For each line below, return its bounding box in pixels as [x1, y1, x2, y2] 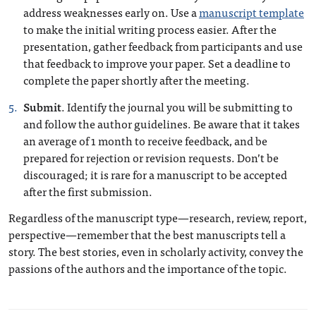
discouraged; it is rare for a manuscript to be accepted [23, 165, 287, 183]
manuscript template [199, 3, 304, 21]
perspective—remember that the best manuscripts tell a [8, 225, 286, 243]
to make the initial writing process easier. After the [23, 20, 276, 38]
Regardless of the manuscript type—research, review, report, [8, 208, 307, 226]
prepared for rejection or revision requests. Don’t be [23, 148, 279, 166]
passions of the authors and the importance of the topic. [8, 259, 287, 277]
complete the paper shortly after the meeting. [23, 71, 250, 89]
